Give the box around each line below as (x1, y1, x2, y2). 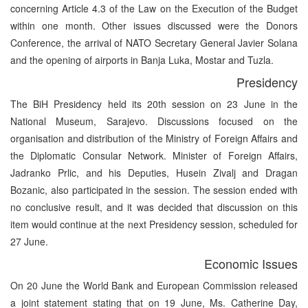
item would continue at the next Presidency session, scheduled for (10, 217, 298, 231)
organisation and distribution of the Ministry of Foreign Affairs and (10, 131, 298, 145)
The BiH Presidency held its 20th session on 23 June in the (10, 96, 298, 111)
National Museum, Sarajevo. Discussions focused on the (10, 113, 298, 128)
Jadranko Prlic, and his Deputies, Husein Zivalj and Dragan (10, 165, 298, 179)
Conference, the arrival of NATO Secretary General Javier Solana (10, 35, 298, 49)
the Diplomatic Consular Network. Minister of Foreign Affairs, (10, 148, 298, 162)
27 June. (10, 234, 48, 248)
